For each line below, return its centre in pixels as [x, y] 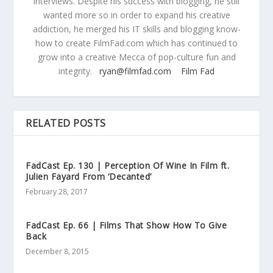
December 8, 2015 [58, 251]
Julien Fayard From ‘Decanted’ [89, 176]
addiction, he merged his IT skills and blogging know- [136, 29]
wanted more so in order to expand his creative [136, 15]
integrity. [79, 71]
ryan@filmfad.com [135, 71]
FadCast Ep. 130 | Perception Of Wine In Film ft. [128, 165]
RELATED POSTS [66, 123]
